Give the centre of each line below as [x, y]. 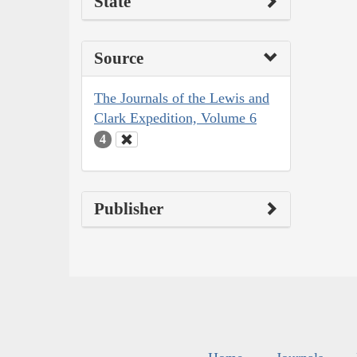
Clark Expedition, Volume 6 [175, 118]
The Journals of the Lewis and [182, 98]
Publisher [129, 208]
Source [119, 59]
